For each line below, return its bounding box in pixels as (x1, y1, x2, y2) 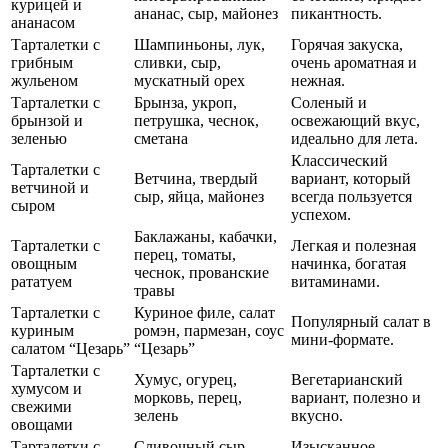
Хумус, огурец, (134, 371, 237, 389)
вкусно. (291, 407, 343, 425)
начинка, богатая (291, 255, 406, 273)
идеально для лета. (291, 130, 418, 148)
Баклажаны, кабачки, (134, 228, 277, 246)
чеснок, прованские (134, 264, 269, 282)
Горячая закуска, (291, 36, 403, 54)
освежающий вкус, (291, 112, 420, 130)
